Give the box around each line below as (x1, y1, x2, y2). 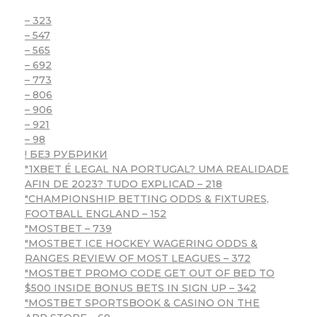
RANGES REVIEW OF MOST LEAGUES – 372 (25, 251, 250, 265)
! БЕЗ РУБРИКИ (25, 147, 108, 161)
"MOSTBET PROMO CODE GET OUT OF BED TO (25, 266, 275, 279)
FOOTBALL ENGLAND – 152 (25, 207, 166, 220)
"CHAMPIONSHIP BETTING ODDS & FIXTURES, (25, 192, 269, 205)
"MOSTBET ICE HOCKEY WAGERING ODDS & (25, 236, 258, 250)
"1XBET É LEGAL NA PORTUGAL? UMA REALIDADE (25, 162, 289, 175)
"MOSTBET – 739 (25, 221, 112, 235)
